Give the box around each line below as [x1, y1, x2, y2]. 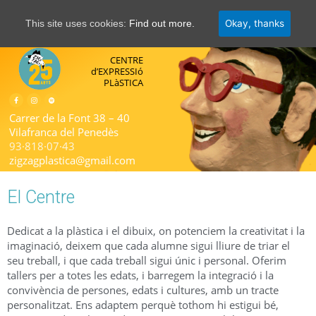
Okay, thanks [224, 18, 284, 29]
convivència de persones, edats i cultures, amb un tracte [7, 283, 279, 298]
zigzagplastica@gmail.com [9, 153, 136, 167]
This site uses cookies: [25, 18, 130, 29]
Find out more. [129, 18, 195, 29]
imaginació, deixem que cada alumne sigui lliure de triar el [7, 238, 290, 253]
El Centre [7, 187, 75, 208]
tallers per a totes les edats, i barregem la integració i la [7, 268, 276, 283]
